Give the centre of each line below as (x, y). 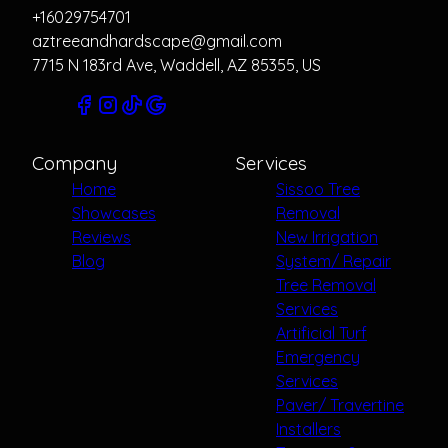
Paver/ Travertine (340, 404)
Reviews (101, 236)
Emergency (318, 356)
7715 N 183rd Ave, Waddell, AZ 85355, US (176, 64)
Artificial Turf (321, 332)
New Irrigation (327, 236)
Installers (308, 428)
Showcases (114, 212)
